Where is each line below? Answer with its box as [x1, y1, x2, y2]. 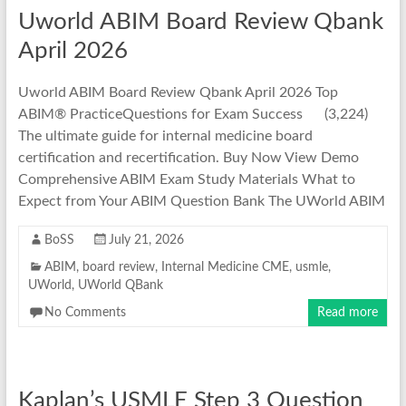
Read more [317, 305, 379, 319]
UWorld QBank [77, 278, 163, 292]
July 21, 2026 [108, 233, 184, 246]
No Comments [43, 305, 126, 319]
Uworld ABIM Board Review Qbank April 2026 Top [17, 84, 338, 100]
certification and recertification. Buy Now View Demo [17, 150, 359, 165]
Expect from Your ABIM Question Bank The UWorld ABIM [17, 193, 385, 208]
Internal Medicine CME [160, 260, 289, 274]
